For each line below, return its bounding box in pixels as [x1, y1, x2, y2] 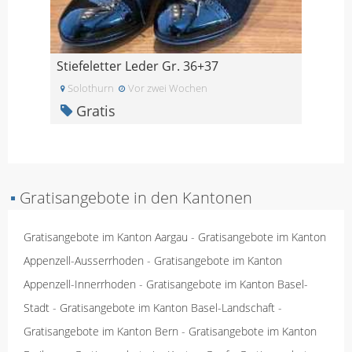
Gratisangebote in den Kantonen [16, 186, 252, 208]
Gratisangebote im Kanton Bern [24, 323, 178, 339]
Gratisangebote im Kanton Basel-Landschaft [60, 299, 275, 315]
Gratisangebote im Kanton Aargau [24, 229, 188, 244]
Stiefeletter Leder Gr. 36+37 [57, 57, 218, 75]
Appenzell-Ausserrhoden [24, 252, 144, 268]
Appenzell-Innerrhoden [24, 276, 136, 291]
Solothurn [65, 80, 114, 95]
